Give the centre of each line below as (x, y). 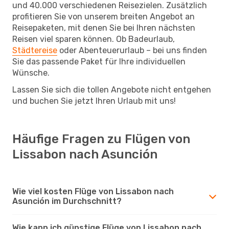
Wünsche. (31, 73)
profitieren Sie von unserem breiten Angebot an (104, 16)
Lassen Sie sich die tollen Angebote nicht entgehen (112, 89)
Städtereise (35, 50)
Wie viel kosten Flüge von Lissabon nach (93, 191)
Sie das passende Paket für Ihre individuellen (99, 61)
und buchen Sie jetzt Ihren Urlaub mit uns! (94, 101)
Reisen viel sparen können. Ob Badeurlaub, (94, 39)
